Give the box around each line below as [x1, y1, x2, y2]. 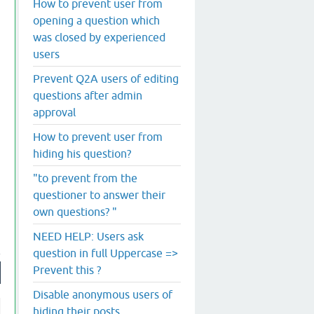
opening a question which [33, 13, 160, 27]
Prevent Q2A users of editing [33, 71, 179, 85]
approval [33, 105, 76, 118]
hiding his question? [33, 146, 131, 160]
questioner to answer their [33, 188, 165, 201]
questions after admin [33, 88, 142, 102]
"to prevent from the [33, 171, 137, 184]
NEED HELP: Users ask [33, 229, 144, 243]
